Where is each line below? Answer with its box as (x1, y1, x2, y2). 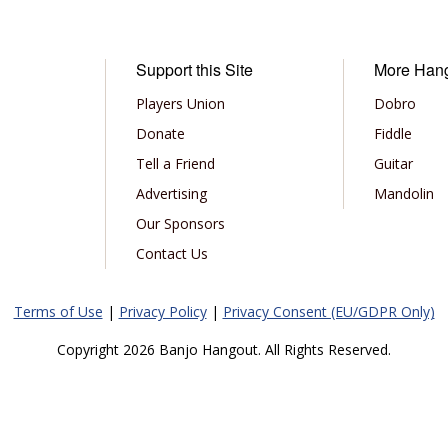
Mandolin (374, 184, 435, 203)
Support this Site (135, 58, 253, 81)
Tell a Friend (135, 154, 215, 173)
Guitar (374, 154, 414, 173)
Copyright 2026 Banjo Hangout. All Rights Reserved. (57, 340, 391, 359)
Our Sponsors (135, 214, 225, 233)
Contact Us (135, 244, 208, 263)
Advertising (135, 184, 207, 203)
